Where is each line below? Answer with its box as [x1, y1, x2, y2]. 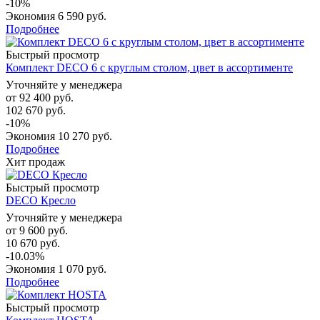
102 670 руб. [6, 104, 66, 116]
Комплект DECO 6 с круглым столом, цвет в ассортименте [6, 61, 293, 74]
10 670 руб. [6, 236, 60, 249]
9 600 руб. [19, 224, 68, 236]
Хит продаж [6, 155, 65, 168]
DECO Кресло [6, 194, 76, 206]
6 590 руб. [58, 9, 106, 22]
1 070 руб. [58, 262, 106, 275]
